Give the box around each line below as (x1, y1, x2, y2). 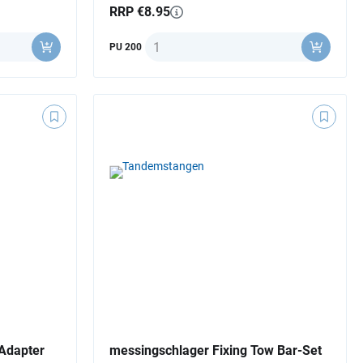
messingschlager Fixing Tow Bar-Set (109, 343, 322, 359)
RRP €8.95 (109, 4, 170, 20)
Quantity (144, 33, 193, 49)
